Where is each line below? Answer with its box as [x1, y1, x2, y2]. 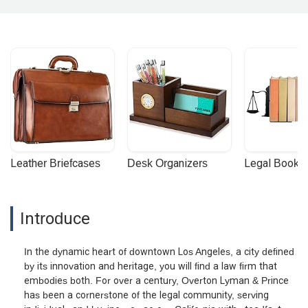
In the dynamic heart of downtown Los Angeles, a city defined [24, 245, 294, 257]
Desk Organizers [127, 157, 208, 169]
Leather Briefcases [10, 157, 100, 169]
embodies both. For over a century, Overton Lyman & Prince [24, 274, 289, 286]
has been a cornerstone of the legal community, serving [24, 289, 269, 300]
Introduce [20, 208, 90, 228]
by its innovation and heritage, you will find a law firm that [24, 260, 277, 272]
